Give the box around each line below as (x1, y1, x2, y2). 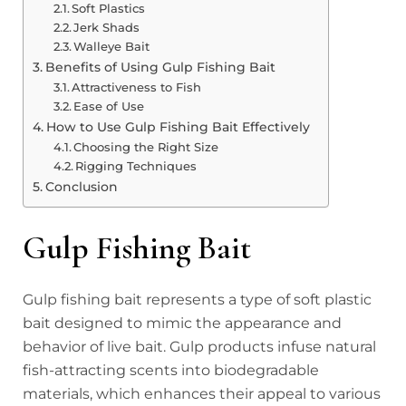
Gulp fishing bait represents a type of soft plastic (23, 291, 372, 309)
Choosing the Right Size (73, 140, 219, 155)
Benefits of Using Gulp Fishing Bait (44, 59, 275, 76)
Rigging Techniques (75, 159, 198, 174)
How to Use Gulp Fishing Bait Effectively (45, 119, 310, 136)
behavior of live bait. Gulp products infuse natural (23, 338, 376, 356)
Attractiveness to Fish (72, 80, 202, 95)
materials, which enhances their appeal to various (23, 385, 381, 403)
